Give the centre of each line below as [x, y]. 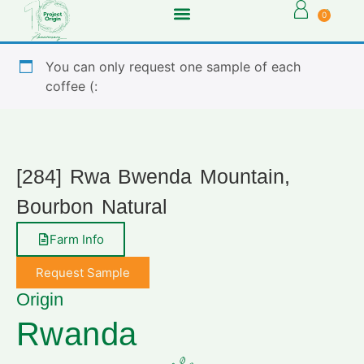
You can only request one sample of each [173, 67]
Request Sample [83, 273]
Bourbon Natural [92, 207]
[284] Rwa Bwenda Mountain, [153, 177]
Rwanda [77, 334]
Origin [40, 300]
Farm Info [77, 240]
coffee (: [71, 87]
